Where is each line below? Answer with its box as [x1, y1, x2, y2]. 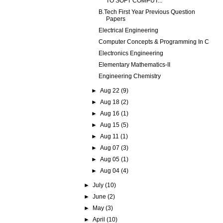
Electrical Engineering [99, 27, 159, 34]
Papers [106, 15, 126, 22]
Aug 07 [100, 144, 121, 151]
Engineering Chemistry [99, 73, 161, 80]
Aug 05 [100, 156, 121, 163]
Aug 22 [100, 87, 121, 94]
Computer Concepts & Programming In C [99, 38, 210, 45]
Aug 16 [100, 110, 121, 117]
